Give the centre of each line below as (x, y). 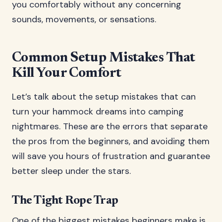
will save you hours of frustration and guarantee (111, 156)
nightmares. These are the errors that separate (110, 126)
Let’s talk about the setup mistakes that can (104, 97)
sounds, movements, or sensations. (84, 19)
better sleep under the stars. (71, 171)
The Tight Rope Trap (65, 201)
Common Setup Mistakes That (104, 58)
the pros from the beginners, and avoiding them (111, 141)
